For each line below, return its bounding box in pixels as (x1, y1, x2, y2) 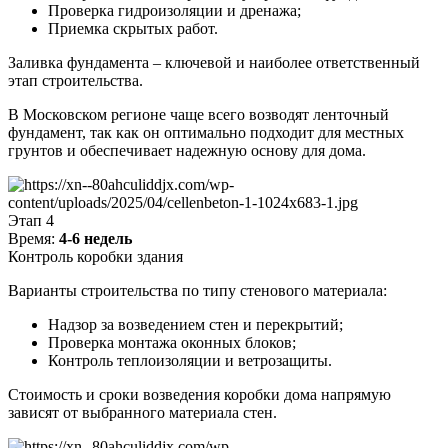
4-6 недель (59, 230, 132, 248)
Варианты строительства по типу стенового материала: (8, 282, 387, 300)
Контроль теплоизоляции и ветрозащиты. (48, 352, 332, 370)
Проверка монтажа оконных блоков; (48, 334, 296, 352)
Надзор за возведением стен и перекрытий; (48, 316, 343, 334)
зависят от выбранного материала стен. (8, 404, 277, 422)
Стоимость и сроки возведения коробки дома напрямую (8, 386, 391, 404)
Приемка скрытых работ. (48, 20, 218, 38)
